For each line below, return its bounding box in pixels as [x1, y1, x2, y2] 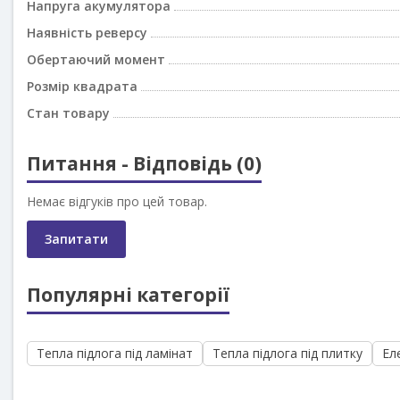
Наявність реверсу [27, 24, 147, 42]
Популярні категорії [27, 282, 229, 308]
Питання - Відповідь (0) [27, 151, 262, 177]
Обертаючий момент [27, 51, 165, 69]
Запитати [45, 230, 108, 248]
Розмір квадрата [27, 78, 137, 96]
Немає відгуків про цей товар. [27, 193, 207, 211]
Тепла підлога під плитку [212, 345, 362, 362]
